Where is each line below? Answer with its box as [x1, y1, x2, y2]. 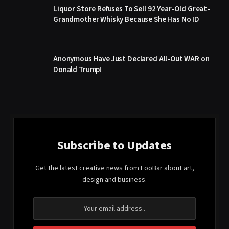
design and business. [82, 174, 147, 185]
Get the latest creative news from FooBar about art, [35, 163, 194, 173]
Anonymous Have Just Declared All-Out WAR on [53, 53, 210, 64]
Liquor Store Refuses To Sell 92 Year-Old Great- [53, 3, 210, 14]
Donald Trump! [53, 64, 102, 75]
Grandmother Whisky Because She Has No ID [53, 14, 200, 25]
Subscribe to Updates [57, 136, 172, 154]
